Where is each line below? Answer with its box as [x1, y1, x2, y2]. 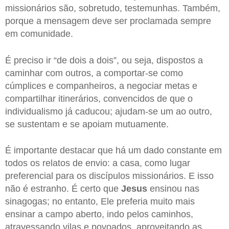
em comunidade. [5, 28, 73, 39]
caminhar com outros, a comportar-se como [5, 67, 183, 78]
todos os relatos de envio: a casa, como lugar [5, 158, 190, 169]
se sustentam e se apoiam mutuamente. [5, 119, 169, 129]
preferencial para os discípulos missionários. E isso [5, 171, 214, 181]
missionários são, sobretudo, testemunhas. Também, [5, 3, 220, 13]
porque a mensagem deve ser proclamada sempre [5, 15, 211, 26]
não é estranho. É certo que [5, 184, 121, 194]
